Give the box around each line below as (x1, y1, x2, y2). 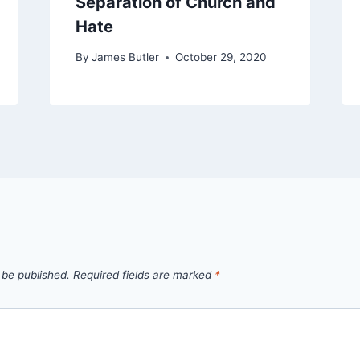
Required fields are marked (73, 268, 215, 281)
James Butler (91, 51, 159, 64)
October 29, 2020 (174, 51, 267, 64)
